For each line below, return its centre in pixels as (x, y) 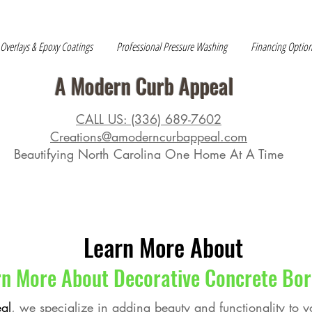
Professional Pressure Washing (172, 47)
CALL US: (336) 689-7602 (149, 119)
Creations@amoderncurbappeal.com (149, 136)
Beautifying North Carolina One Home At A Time (149, 154)
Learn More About (163, 247)
